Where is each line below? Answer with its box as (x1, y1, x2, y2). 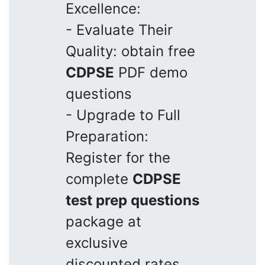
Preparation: (66, 127, 148, 145)
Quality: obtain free (66, 42, 195, 60)
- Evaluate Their (66, 21, 173, 38)
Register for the (66, 148, 170, 166)
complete (66, 170, 132, 188)
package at (66, 212, 141, 230)
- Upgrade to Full (66, 106, 180, 124)
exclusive (66, 234, 128, 251)
